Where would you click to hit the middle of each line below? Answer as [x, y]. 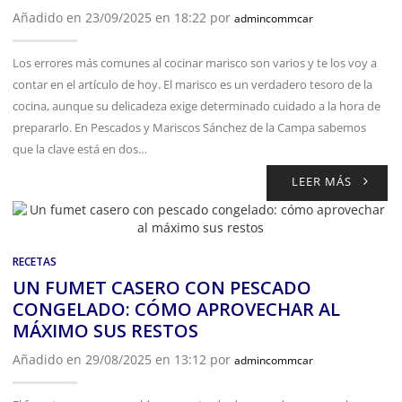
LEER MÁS [322, 181]
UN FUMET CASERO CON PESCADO [162, 287]
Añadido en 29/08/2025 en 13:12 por [123, 359]
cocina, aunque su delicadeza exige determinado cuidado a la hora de [197, 105]
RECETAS [35, 261]
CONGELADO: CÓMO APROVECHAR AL [176, 309]
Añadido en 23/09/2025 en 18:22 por [123, 17]
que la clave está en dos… [80, 149]
